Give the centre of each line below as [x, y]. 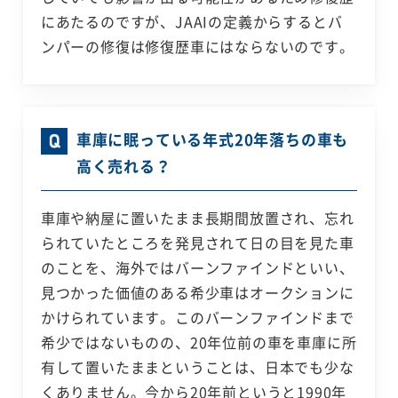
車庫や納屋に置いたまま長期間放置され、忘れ [197, 218]
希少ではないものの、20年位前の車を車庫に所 [199, 342]
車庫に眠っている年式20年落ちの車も [212, 139]
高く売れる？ [123, 166]
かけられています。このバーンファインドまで [197, 318]
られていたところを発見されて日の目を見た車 [197, 243]
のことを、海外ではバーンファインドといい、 [197, 268]
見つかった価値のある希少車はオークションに [197, 293]
